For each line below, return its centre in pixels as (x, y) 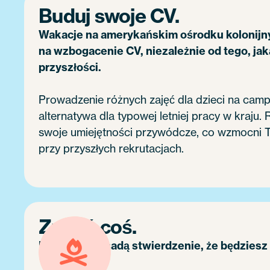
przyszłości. (70, 67)
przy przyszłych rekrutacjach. (111, 148)
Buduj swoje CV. (109, 16)
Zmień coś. (88, 227)
